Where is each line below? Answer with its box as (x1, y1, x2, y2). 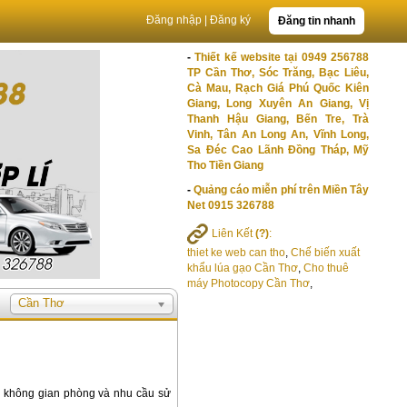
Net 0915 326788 (187, 199, 274, 212)
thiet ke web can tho (187, 246, 285, 259)
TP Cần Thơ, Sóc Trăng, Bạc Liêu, (187, 66, 369, 79)
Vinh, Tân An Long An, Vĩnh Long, (187, 128, 369, 141)
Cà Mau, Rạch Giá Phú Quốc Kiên (187, 82, 369, 94)
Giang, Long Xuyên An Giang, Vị (187, 97, 369, 110)
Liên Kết (209, 226, 255, 240)
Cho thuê (303, 262, 349, 274)
